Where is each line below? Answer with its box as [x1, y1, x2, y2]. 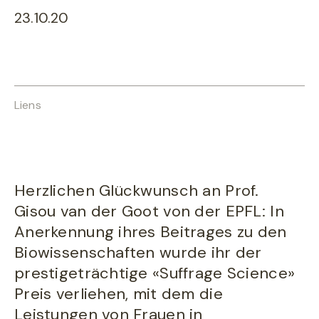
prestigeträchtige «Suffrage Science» [14, 263, 296, 283]
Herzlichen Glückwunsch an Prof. [14, 180, 259, 201]
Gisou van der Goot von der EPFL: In [14, 201, 284, 221]
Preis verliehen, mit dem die [14, 283, 223, 304]
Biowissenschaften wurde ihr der [14, 242, 262, 263]
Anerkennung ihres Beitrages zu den [14, 221, 287, 242]
